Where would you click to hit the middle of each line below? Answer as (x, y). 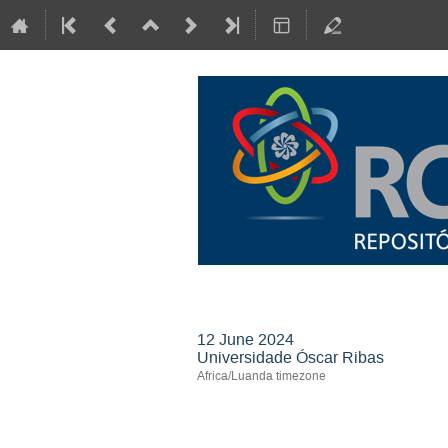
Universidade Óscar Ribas (290, 357)
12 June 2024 (245, 339)
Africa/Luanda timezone (261, 376)
